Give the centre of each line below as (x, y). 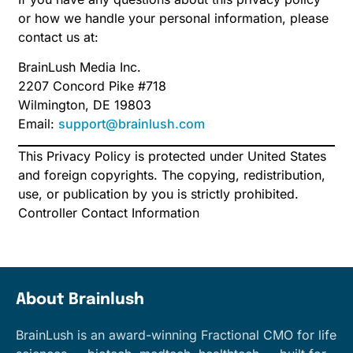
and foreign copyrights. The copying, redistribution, (172, 175)
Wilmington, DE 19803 (85, 105)
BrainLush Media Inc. (80, 67)
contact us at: (58, 37)
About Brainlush (80, 299)
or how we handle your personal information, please (173, 19)
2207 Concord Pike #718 (92, 86)
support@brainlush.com (132, 124)
